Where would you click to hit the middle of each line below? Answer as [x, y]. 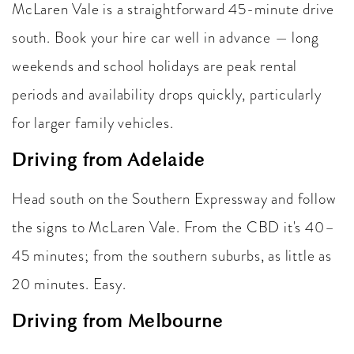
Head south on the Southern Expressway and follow [174, 199]
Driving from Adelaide [109, 160]
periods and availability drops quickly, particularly [167, 94]
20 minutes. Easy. [69, 284]
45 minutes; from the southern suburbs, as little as [172, 256]
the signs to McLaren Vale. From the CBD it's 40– [173, 227]
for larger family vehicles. [93, 123]
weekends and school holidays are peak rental [155, 66]
